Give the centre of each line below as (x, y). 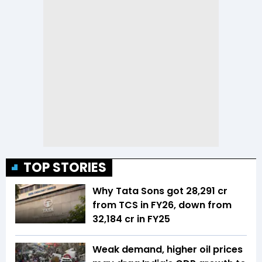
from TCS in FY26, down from (162, 205)
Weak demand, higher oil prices (168, 249)
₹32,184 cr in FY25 (131, 219)
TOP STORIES (65, 167)
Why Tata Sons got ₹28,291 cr (160, 191)
